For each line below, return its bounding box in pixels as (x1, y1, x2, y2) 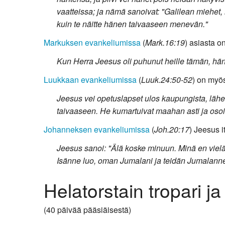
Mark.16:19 (145, 36, 185, 48)
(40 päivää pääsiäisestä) (44, 203, 131, 215)
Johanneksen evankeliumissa (44, 123, 150, 135)
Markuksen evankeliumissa (44, 36, 141, 48)
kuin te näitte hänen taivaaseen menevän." (56, 18, 208, 30)
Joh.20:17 (154, 123, 189, 135)
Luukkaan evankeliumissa (44, 73, 137, 85)
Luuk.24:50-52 (141, 73, 192, 85)
